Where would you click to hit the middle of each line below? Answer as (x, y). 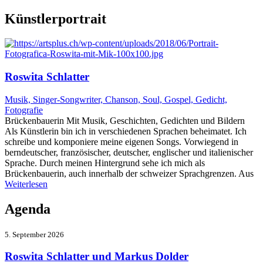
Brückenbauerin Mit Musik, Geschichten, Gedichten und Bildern (125, 120)
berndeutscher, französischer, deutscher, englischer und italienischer (129, 152)
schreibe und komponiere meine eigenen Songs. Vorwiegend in (122, 141)
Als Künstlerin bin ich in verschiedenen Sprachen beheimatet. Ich (126, 131)
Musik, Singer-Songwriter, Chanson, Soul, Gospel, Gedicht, (116, 99)
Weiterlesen (26, 184)
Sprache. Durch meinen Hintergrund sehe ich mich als (105, 163)
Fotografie (24, 110)
